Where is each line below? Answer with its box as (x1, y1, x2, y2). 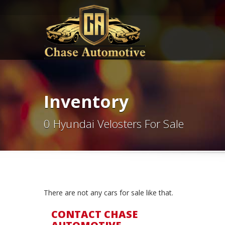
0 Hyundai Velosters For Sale (44, 116, 184, 131)
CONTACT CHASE (51, 207, 138, 221)
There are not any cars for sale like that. (44, 188, 173, 197)
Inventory (44, 90, 129, 113)
